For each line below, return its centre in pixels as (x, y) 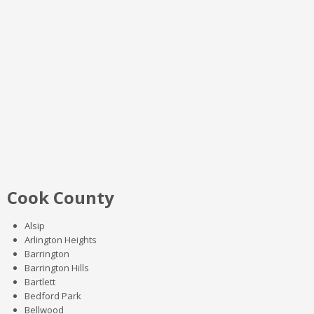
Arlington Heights (61, 240)
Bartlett (40, 282)
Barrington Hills (57, 268)
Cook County (61, 197)
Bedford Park (53, 296)
